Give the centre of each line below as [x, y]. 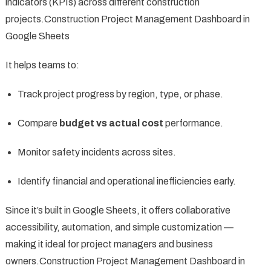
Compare [38, 123]
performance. [193, 123]
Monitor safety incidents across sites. [96, 152]
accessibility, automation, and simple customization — [119, 227]
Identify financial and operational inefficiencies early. [126, 181]
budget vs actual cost [111, 123]
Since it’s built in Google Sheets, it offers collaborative [118, 210]
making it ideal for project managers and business [109, 244]
